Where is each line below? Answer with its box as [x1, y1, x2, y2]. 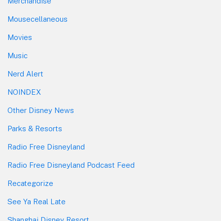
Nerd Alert [7, 69, 43, 78]
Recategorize [7, 179, 53, 187]
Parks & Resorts [7, 124, 62, 133]
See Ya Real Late [7, 197, 66, 206]
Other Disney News [7, 106, 74, 114]
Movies [7, 33, 32, 41]
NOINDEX [7, 87, 41, 96]
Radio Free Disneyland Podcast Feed [7, 160, 135, 169]
